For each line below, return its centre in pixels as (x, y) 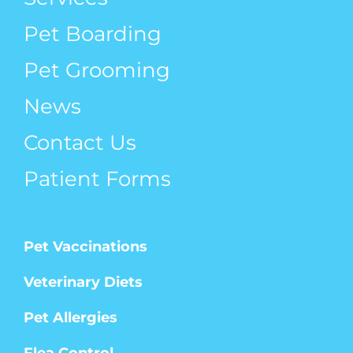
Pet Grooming (97, 70)
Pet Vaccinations (85, 246)
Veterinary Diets (83, 282)
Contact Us (80, 142)
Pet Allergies (71, 317)
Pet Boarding (93, 33)
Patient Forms (97, 178)
